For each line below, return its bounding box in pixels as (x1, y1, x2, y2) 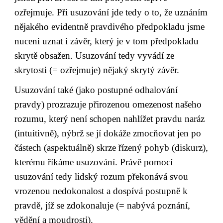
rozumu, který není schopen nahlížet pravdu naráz (14, 113, 205, 124)
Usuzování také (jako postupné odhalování (14, 84, 178, 95)
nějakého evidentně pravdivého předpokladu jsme (14, 21, 205, 32)
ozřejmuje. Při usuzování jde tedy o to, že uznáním (14, 7, 208, 18)
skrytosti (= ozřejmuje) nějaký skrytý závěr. (14, 65, 180, 76)
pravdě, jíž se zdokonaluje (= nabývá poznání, (14, 200, 191, 211)
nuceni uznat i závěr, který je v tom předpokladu (14, 36, 199, 47)
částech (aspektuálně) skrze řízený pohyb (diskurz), (14, 142, 209, 153)
